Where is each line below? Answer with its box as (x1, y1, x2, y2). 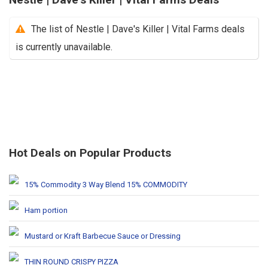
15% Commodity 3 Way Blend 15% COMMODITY (25, 179, 187, 189)
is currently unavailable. (16, 41, 112, 53)
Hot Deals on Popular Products (9, 145, 171, 160)
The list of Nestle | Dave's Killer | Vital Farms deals (31, 23, 245, 35)
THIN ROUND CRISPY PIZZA (25, 257, 118, 266)
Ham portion (25, 205, 68, 215)
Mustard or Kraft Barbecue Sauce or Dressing (25, 231, 181, 240)
